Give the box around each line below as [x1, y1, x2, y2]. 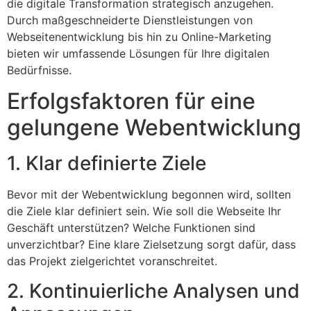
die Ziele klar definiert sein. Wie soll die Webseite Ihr [7, 204, 281, 219]
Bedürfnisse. [7, 62, 72, 77]
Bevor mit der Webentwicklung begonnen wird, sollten [7, 187, 291, 202]
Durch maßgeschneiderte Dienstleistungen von [7, 12, 253, 27]
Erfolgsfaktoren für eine [7, 87, 255, 115]
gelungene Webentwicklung [7, 114, 301, 142]
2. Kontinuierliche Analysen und [7, 278, 300, 303]
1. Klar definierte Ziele [7, 151, 206, 176]
